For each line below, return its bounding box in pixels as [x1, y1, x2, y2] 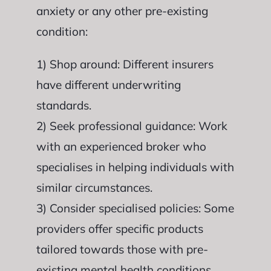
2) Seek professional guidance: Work [36, 118, 227, 133]
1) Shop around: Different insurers [36, 56, 214, 71]
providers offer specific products [36, 221, 203, 236]
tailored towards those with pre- [36, 241, 208, 256]
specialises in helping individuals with [36, 159, 234, 174]
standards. [36, 97, 91, 113]
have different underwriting [36, 77, 181, 92]
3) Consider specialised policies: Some [36, 200, 234, 215]
